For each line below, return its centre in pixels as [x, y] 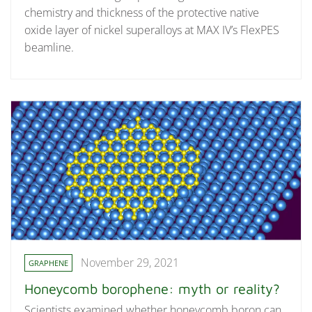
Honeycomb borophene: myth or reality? [153, 288]
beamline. [49, 47]
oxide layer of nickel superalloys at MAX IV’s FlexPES [152, 30]
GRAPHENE [49, 263]
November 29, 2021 [130, 262]
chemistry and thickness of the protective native [142, 12]
